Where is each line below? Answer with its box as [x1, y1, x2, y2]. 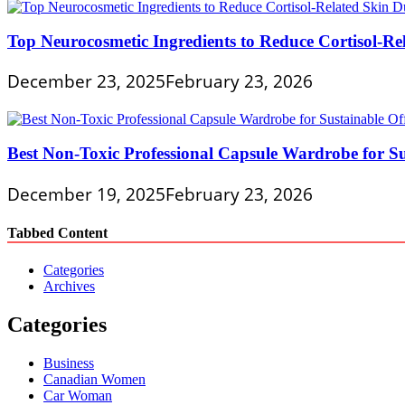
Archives [43, 278, 95, 295]
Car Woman [43, 387, 112, 403]
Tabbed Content [7, 224, 108, 240]
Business [43, 354, 94, 371]
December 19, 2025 [7, 181, 165, 206]
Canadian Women [43, 371, 146, 387]
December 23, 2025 [7, 69, 165, 94]
